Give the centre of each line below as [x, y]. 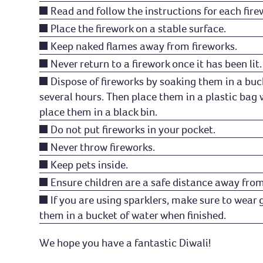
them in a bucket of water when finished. [133, 215]
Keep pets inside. [90, 165]
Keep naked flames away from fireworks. [144, 46]
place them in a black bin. [99, 112]
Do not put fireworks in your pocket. [133, 130]
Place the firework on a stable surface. [139, 29]
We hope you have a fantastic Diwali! [125, 243]
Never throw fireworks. [103, 147]
